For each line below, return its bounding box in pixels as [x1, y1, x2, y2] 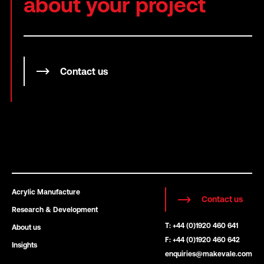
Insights [12, 240, 37, 249]
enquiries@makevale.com [165, 250, 252, 258]
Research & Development [12, 205, 98, 214]
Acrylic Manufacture [12, 187, 80, 196]
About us [12, 223, 41, 232]
